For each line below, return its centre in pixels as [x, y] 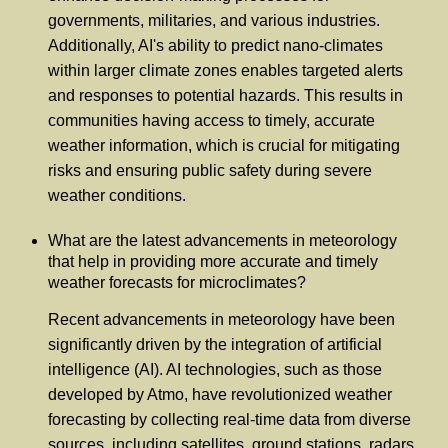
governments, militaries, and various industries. [214, 21]
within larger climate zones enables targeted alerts [225, 71]
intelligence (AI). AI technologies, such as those [215, 369]
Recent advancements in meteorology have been [221, 319]
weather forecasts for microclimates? [177, 283]
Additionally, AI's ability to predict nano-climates [215, 46]
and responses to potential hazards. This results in [225, 96]
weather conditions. [117, 196]
